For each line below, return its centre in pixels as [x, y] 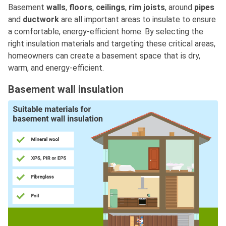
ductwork [41, 20]
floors [81, 8]
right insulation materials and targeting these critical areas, [112, 44]
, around [179, 8]
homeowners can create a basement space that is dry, [104, 56]
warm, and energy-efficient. [56, 68]
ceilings [110, 8]
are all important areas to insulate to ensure [137, 20]
